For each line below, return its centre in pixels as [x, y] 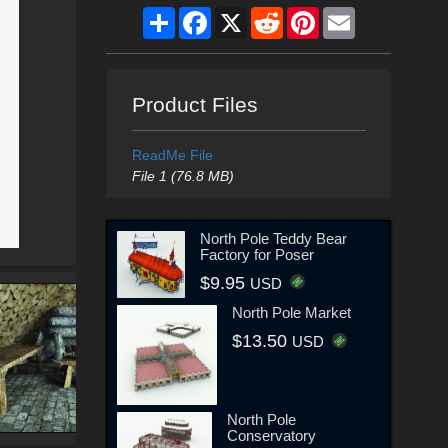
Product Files [194, 104]
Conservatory [271, 436]
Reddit [303, 14]
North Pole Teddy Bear [273, 238]
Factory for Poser [256, 254]
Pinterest [346, 14]
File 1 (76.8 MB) [182, 176]
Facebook [242, 14]
